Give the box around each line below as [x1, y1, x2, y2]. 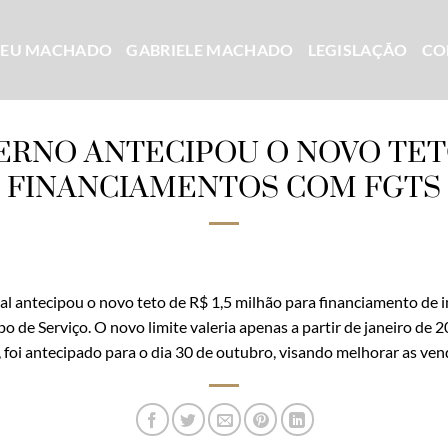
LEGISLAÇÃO [307, 40, 408, 59]
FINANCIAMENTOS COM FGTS [7, 169, 441, 207]
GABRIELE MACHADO [126, 40, 294, 59]
